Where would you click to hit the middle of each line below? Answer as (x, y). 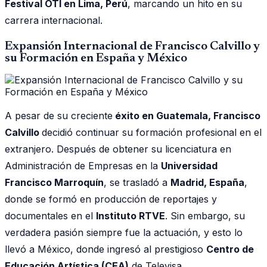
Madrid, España (207, 182)
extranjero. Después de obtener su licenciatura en (118, 149)
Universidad (189, 165)
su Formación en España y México (96, 58)
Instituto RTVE (131, 215)
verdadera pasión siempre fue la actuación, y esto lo (124, 232)
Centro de (230, 249)
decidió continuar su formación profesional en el (152, 132)
